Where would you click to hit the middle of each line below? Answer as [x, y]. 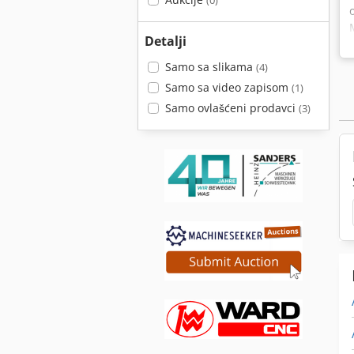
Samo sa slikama [210, 67]
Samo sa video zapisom [228, 87]
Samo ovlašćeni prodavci [232, 108]
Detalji [166, 41]
